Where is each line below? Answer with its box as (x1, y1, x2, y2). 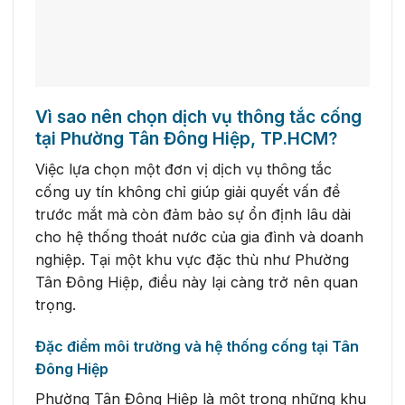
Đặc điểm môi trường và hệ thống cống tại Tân (35, 336, 359, 355)
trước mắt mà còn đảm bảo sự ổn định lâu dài (35, 204, 351, 223)
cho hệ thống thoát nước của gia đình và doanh (35, 227, 363, 246)
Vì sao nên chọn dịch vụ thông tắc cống (35, 106, 362, 128)
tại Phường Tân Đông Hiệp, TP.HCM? (35, 127, 337, 150)
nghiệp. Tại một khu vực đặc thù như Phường (35, 250, 349, 268)
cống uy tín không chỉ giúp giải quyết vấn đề (35, 182, 340, 201)
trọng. (35, 295, 76, 314)
